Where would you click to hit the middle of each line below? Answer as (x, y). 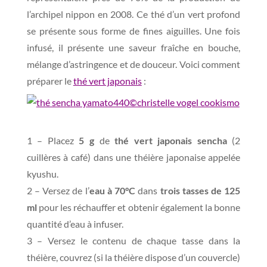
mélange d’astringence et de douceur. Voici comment (133, 64)
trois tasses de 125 (200, 190)
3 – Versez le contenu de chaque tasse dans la (133, 240)
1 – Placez (53, 140)
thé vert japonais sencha (171, 140)
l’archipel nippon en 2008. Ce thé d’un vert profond (133, 14)
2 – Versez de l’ (58, 190)
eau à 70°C (112, 190)
